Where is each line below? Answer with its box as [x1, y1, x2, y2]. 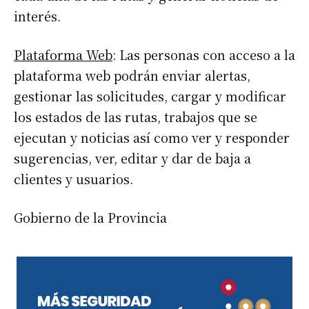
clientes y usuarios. [14, 170, 133, 188]
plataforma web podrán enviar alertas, [14, 66, 250, 85]
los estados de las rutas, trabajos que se [14, 108, 257, 126]
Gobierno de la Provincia [14, 208, 167, 227]
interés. [14, 7, 61, 26]
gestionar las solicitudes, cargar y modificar [14, 87, 286, 106]
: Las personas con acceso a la [112, 46, 295, 64]
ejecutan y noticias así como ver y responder [14, 128, 290, 147]
